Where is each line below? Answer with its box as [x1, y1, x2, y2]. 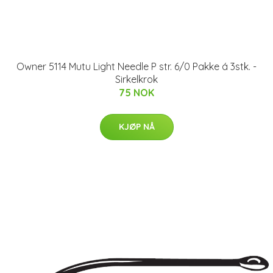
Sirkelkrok [115, 73, 158, 85]
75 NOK [119, 87, 154, 99]
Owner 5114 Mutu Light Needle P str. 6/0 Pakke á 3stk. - [16, 60, 257, 73]
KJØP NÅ [118, 121, 155, 132]
